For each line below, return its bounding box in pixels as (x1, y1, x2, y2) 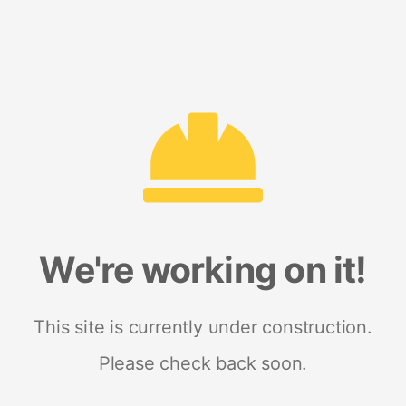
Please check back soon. (98, 352, 308, 374)
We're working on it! (39, 247, 367, 291)
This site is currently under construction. (34, 315, 372, 338)
